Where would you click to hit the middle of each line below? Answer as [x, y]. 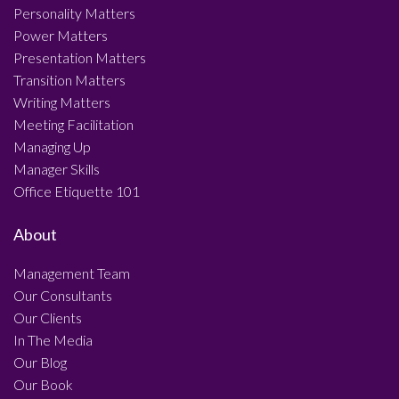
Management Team [72, 273]
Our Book [43, 384]
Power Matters [61, 36]
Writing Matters [62, 102]
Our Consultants [63, 295]
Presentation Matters [80, 58]
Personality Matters [74, 13]
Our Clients [48, 317]
